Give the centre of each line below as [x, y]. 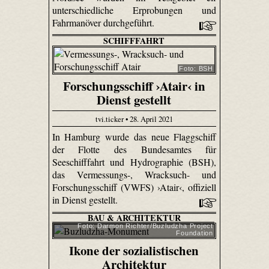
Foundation [195, 233]
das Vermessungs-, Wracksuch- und [134, 175]
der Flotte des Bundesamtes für [134, 150]
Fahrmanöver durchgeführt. [104, 22]
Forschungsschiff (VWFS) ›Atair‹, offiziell [134, 187]
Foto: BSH [196, 68]
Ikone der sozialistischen [134, 251]
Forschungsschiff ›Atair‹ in [134, 86]
